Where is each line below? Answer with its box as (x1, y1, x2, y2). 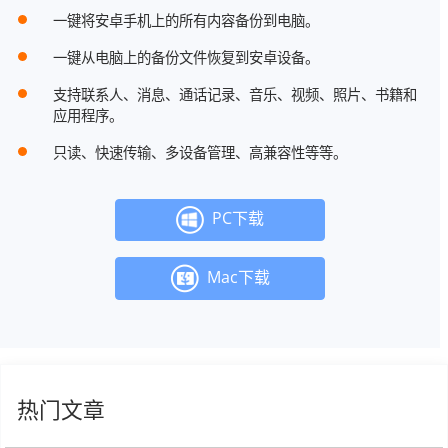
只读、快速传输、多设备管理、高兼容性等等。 (52, 143, 347, 163)
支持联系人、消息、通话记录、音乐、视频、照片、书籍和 (52, 85, 417, 105)
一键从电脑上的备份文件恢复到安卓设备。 (52, 48, 319, 68)
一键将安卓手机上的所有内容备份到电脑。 (52, 11, 319, 31)
